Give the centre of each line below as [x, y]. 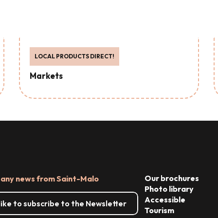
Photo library [169, 189]
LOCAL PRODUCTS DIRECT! [74, 56]
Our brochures [172, 178]
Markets [46, 76]
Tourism [159, 210]
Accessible [165, 200]
